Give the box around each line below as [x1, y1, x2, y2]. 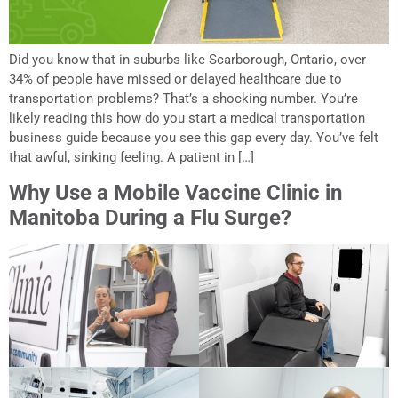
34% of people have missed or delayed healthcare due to [9, 71, 342, 88]
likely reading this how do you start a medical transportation [9, 110, 365, 127]
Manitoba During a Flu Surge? [9, 204, 291, 230]
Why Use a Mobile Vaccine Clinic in [9, 179, 342, 205]
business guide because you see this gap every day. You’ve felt [9, 130, 378, 147]
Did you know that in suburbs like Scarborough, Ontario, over [9, 52, 366, 68]
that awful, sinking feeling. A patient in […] [9, 149, 254, 166]
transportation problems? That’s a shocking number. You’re [9, 91, 358, 107]
